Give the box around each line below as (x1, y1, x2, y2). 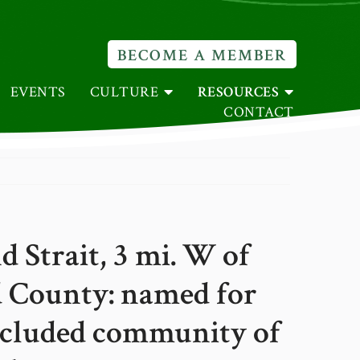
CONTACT (223, 103, 294, 121)
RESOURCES (197, 83, 280, 101)
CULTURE (89, 83, 159, 101)
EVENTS (10, 83, 66, 101)
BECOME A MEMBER (117, 45, 287, 66)
